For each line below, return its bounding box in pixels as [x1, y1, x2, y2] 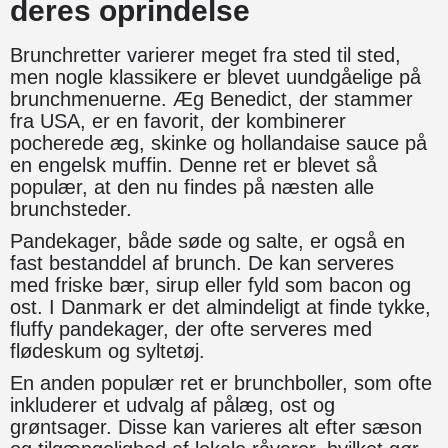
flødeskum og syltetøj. [10, 339, 205, 362]
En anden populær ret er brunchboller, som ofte [10, 371, 432, 394]
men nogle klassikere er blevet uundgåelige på [10, 65, 421, 88]
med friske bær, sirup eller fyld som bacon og [10, 273, 411, 296]
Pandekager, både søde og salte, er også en [10, 229, 405, 252]
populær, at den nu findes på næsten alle [10, 175, 374, 198]
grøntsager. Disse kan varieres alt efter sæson [10, 415, 422, 438]
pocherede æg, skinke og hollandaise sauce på [10, 131, 427, 154]
